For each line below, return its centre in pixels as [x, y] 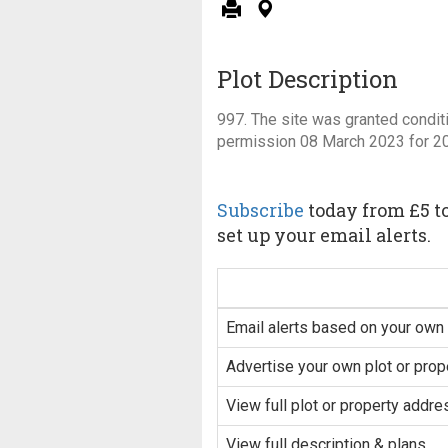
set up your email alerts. [324, 235]
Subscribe [260, 210]
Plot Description [307, 79]
